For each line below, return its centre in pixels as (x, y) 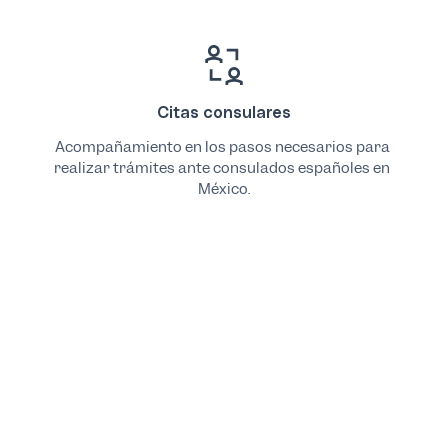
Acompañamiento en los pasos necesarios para (222, 146)
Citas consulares (223, 112)
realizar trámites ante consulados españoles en (222, 167)
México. (223, 188)
